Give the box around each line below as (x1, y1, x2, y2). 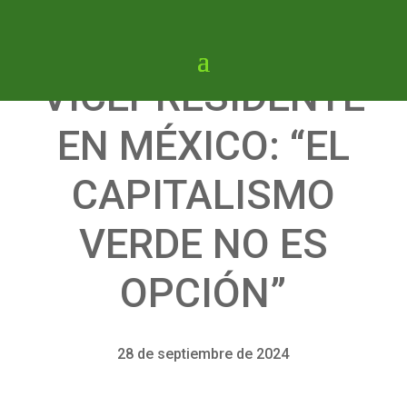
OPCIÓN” (120, 269, 287, 317)
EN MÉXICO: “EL (56, 122, 350, 170)
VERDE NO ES (78, 220, 328, 268)
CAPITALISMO (71, 171, 335, 219)
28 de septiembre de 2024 (117, 345, 290, 362)
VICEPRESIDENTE (41, 73, 365, 121)
